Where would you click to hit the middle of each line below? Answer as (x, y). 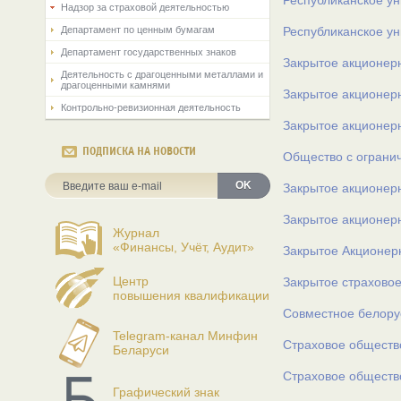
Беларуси (141, 350)
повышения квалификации (191, 295)
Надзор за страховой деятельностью (145, 7)
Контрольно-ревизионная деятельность (151, 107)
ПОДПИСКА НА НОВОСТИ (139, 151)
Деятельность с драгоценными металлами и (162, 74)
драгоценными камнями (115, 85)
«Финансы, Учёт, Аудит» (183, 247)
